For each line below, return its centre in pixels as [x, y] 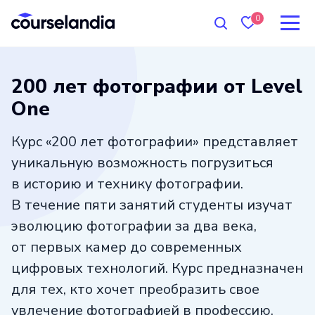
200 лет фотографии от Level [157, 86]
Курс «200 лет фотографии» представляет [155, 141]
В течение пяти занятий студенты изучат [152, 205]
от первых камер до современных [127, 247]
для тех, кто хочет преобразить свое [135, 289]
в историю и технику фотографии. [127, 184]
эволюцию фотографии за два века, [134, 226]
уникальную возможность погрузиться [142, 162]
